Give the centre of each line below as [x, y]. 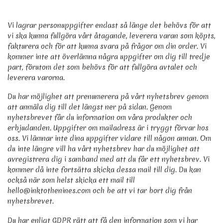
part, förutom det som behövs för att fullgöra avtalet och [102, 67]
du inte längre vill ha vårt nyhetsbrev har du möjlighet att [104, 149]
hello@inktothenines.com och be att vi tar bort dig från [100, 191]
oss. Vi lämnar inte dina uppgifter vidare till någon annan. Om [109, 139]
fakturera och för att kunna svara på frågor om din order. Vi [107, 46]
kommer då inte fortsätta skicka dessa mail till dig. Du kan [104, 170]
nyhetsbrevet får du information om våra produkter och [100, 118]
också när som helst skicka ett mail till [71, 180]
